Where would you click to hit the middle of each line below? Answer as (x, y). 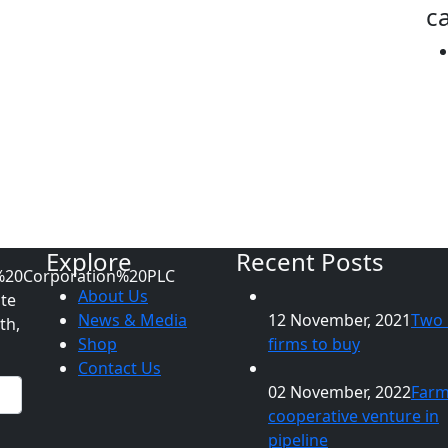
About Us (113, 296)
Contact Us (119, 368)
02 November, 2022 (339, 392)
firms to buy (314, 344)
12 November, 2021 (339, 320)
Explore (89, 261)
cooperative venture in (353, 416)
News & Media (132, 320)
